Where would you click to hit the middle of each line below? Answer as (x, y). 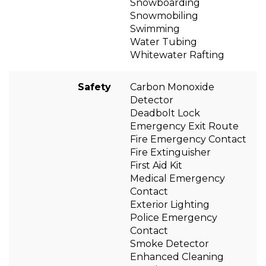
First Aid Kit (156, 165)
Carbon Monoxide (172, 87)
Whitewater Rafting (177, 55)
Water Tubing (164, 42)
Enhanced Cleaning (177, 256)
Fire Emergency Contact (188, 139)
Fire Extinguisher (170, 152)
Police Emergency (174, 217)
